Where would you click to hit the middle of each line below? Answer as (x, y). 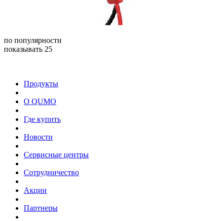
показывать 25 (28, 49)
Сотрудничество (51, 172)
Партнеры (41, 208)
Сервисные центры (56, 155)
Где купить (42, 119)
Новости (38, 137)
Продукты (41, 84)
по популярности (33, 40)
